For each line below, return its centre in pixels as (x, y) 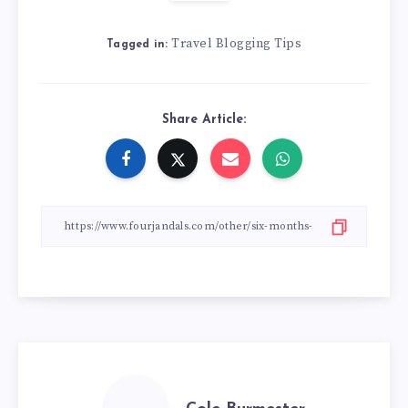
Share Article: (204, 120)
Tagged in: (138, 45)
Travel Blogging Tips (236, 44)
